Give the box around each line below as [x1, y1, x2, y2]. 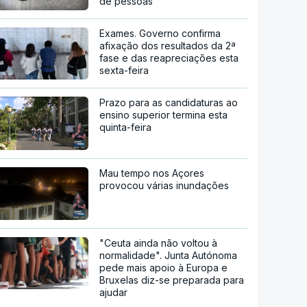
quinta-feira [99, 121, 152, 133]
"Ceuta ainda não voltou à [99, 237, 218, 249]
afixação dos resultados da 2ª [99, 40, 236, 52]
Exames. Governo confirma [99, 27, 221, 40]
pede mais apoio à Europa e [99, 262, 228, 274]
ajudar [99, 286, 128, 299]
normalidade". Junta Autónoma [99, 249, 238, 262]
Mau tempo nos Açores [99, 167, 205, 179]
